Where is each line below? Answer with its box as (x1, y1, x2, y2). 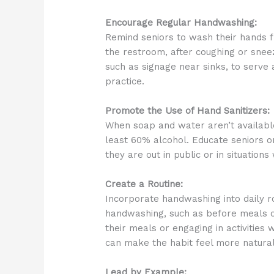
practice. (105, 76, 145, 87)
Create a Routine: (105, 179, 183, 190)
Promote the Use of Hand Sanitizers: (105, 105, 270, 117)
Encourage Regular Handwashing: (105, 17, 257, 29)
